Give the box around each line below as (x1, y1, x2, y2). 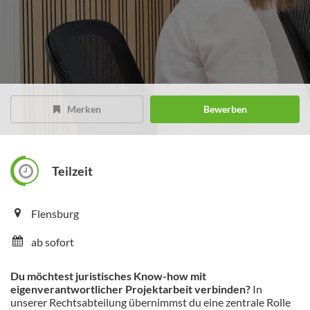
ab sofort (31, 235, 74, 249)
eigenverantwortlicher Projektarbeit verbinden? (10, 282, 250, 296)
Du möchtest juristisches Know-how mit (10, 269, 206, 283)
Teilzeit (52, 163, 93, 179)
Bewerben (203, 103, 247, 116)
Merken (66, 103, 101, 116)
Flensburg (31, 207, 79, 221)
